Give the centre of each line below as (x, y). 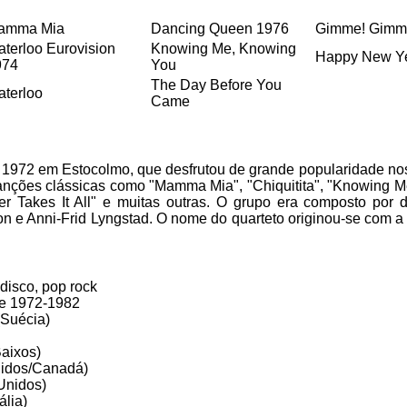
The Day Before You (216, 85)
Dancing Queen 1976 (220, 29)
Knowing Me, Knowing (223, 49)
